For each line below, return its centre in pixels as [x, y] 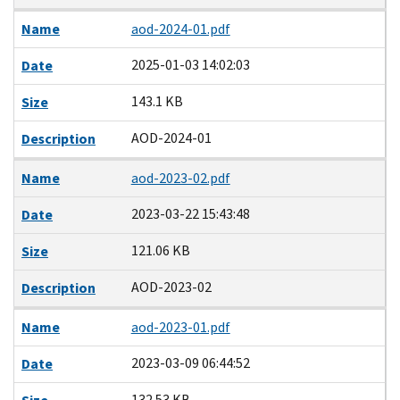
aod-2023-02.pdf [180, 178]
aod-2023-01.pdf [180, 327]
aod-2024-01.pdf [180, 29]
